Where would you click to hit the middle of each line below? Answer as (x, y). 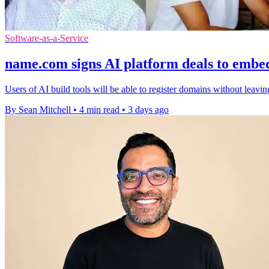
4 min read (99, 110)
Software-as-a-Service (47, 38)
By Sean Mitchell (38, 110)
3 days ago (148, 110)
